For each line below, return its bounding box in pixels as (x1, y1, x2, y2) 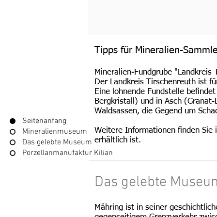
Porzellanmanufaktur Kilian (22, 148, 113, 158)
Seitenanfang (22, 116, 66, 126)
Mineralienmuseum (22, 126, 87, 137)
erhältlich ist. (94, 136, 141, 144)
